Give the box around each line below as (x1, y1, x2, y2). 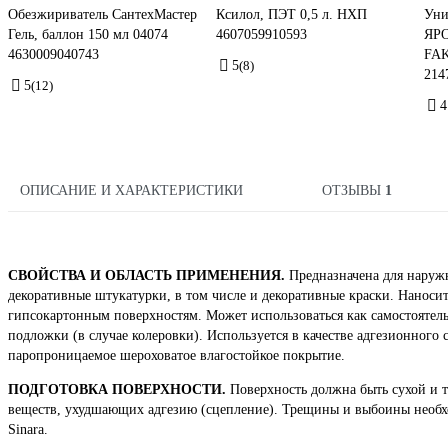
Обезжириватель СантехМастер (8, 7, 197, 23)
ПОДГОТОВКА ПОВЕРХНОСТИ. (8, 382, 226, 398)
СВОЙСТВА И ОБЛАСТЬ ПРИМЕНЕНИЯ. (8, 268, 285, 284)
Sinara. (8, 422, 48, 438)
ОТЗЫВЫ (321, 183, 385, 199)
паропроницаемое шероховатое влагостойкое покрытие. (8, 348, 345, 364)
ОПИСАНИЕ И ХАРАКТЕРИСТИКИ (20, 183, 243, 199)
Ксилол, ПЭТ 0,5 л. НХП (216, 7, 367, 23)
